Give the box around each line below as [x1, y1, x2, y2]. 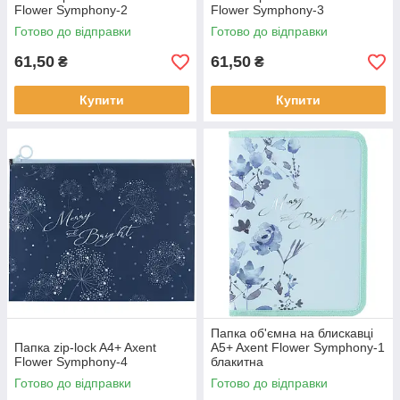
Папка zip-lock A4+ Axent [14, 340, 156, 354]
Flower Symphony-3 [211, 3, 324, 17]
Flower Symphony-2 [14, 3, 128, 17]
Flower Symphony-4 [14, 354, 128, 369]
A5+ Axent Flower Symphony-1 [211, 340, 385, 354]
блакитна [211, 354, 263, 369]
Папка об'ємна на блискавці [211, 326, 373, 340]
